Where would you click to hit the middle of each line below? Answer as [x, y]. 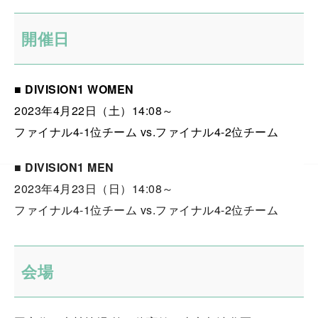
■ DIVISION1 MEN [64, 167]
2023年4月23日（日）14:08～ [94, 188]
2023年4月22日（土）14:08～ [94, 110]
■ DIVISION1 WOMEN [74, 89]
